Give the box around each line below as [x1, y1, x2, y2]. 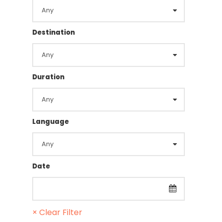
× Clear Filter [32, 207, 82, 218]
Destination [32, 28, 75, 37]
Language [32, 117, 69, 126]
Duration [32, 72, 64, 82]
